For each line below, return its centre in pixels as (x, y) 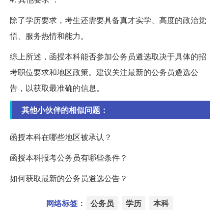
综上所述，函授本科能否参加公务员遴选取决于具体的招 (108, 56)
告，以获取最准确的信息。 (57, 87)
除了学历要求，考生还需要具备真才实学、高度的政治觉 (108, 20)
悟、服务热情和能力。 (49, 35)
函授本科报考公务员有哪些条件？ (69, 157)
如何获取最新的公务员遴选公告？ (69, 178)
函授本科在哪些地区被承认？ (61, 137)
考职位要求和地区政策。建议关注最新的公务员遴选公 (104, 72)
